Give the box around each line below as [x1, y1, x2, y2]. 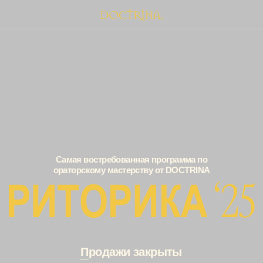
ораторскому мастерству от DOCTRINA [38, 117, 150, 125]
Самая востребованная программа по [39, 110, 149, 118]
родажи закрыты [63, 175, 130, 185]
